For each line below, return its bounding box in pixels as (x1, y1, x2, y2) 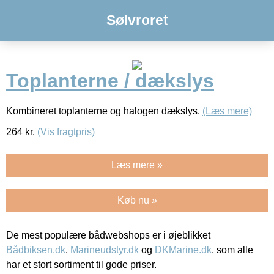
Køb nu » (117, 194, 157, 206)
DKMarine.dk (155, 244, 212, 255)
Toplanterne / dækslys (6, 70, 214, 92)
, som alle (212, 244, 253, 255)
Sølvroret (106, 12, 168, 28)
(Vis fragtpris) (37, 126, 95, 137)
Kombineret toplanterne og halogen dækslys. (6, 105, 202, 116)
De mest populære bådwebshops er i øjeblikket (6, 229, 210, 240)
